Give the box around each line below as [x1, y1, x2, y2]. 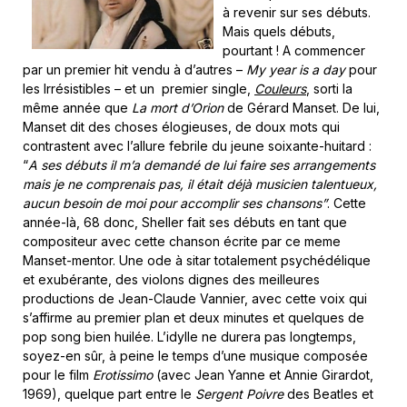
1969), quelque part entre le [23, 385, 195, 402]
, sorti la [306, 80, 352, 96]
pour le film [23, 366, 93, 382]
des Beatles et [283, 385, 373, 402]
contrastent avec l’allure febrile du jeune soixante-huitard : [23, 137, 372, 154]
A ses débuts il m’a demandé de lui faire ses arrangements [28, 156, 375, 173]
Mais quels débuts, [223, 23, 335, 39]
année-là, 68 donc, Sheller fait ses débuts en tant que [23, 213, 347, 230]
